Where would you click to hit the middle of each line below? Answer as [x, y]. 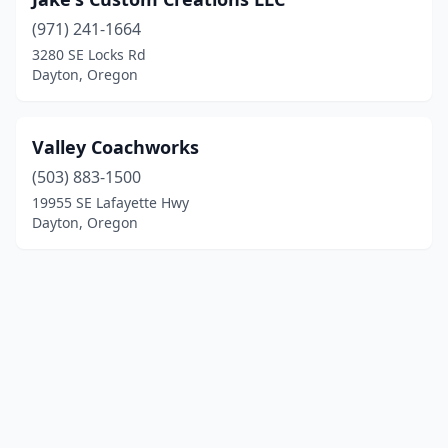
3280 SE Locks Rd [89, 54]
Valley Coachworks [115, 147]
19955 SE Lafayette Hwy [110, 202]
